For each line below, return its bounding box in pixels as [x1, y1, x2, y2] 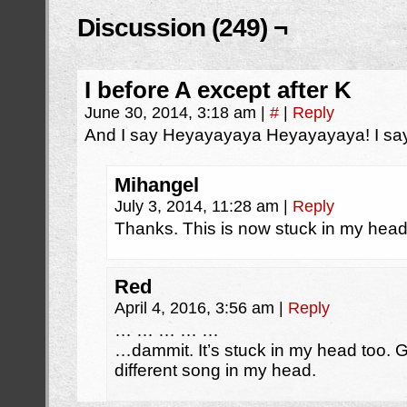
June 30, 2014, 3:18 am [84, 104, 261, 122]
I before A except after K [84, 77, 352, 103]
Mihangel [114, 174, 199, 196]
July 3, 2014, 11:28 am [114, 197, 283, 215]
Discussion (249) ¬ [77, 14, 287, 42]
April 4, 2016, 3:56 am [114, 299, 279, 317]
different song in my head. [114, 361, 316, 380]
